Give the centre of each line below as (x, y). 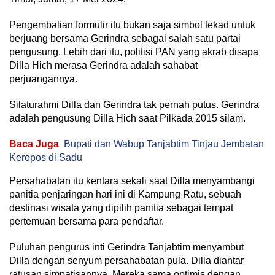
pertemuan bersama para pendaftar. (88, 221)
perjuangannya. (45, 79)
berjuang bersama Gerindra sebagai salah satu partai (125, 38)
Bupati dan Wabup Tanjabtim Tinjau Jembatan (164, 144)
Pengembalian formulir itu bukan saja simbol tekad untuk (132, 25)
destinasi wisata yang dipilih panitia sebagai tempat (121, 207)
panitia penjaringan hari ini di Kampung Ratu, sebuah (125, 194)
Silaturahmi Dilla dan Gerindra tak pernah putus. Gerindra (134, 104)
